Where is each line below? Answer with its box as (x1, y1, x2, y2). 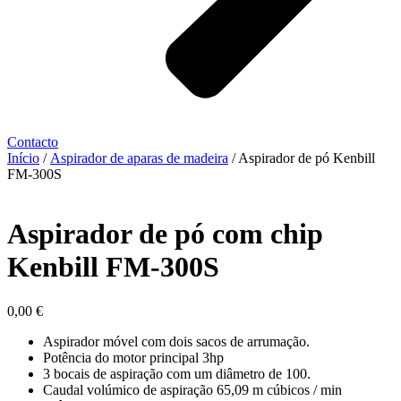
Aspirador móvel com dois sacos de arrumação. (43, 333, 310, 349)
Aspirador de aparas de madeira (50, 149, 228, 166)
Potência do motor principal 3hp (43, 349, 224, 365)
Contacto (7, 133, 58, 149)
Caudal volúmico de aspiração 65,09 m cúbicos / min (43, 381, 342, 397)
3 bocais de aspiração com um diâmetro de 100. (43, 365, 311, 381)
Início (7, 149, 39, 166)
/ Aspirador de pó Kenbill (228, 149, 375, 166)
